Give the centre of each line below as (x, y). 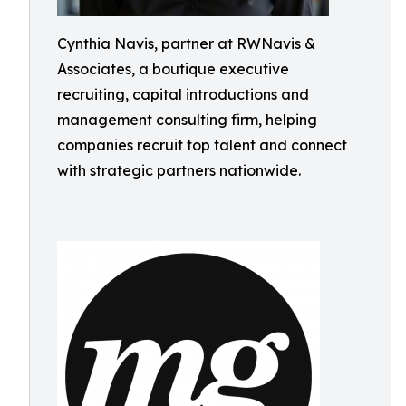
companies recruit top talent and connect (202, 145)
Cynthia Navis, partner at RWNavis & (186, 43)
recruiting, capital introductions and (183, 94)
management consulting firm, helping (187, 120)
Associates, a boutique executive (173, 69)
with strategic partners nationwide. (179, 170)
